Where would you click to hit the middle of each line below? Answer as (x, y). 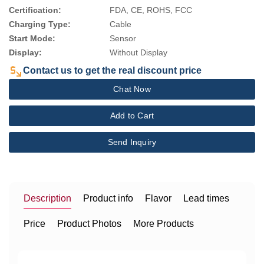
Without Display (139, 52)
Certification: (35, 10)
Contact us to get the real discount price (112, 70)
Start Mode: (32, 38)
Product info (108, 198)
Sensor (123, 38)
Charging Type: (40, 24)
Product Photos (89, 224)
